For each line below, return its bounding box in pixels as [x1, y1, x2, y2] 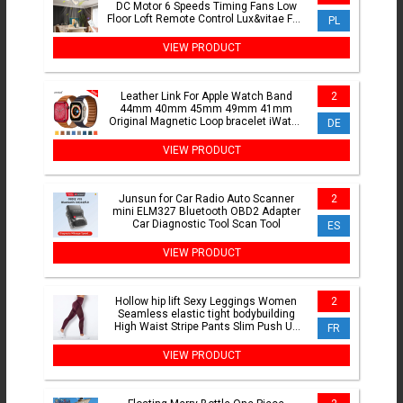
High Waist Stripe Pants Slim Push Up [114, 320, 298, 334]
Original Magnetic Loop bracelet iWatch [108, 115, 304, 129]
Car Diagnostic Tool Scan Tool [131, 218, 281, 231]
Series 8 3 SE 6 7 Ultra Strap [138, 128, 274, 141]
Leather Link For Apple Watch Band [120, 90, 292, 103]
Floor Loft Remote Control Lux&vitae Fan [107, 13, 305, 26]
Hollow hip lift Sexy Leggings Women [115, 295, 297, 309]
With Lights [178, 25, 234, 39]
